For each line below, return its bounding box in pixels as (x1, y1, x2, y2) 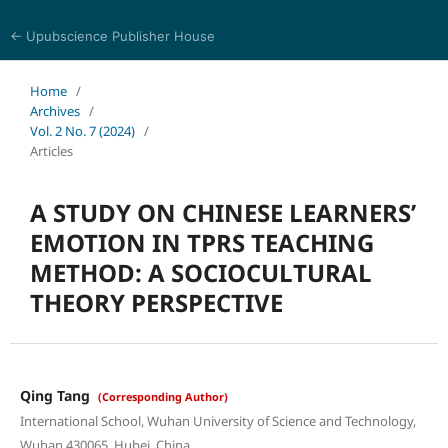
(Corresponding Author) (97, 388, 228, 404)
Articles (29, 141, 73, 160)
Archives (29, 101, 80, 120)
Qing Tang (19, 385, 94, 405)
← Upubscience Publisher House (9, 28, 215, 44)
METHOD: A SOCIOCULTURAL (29, 255, 372, 289)
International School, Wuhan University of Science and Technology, (19, 411, 416, 430)
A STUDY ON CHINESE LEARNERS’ (29, 195, 416, 229)
